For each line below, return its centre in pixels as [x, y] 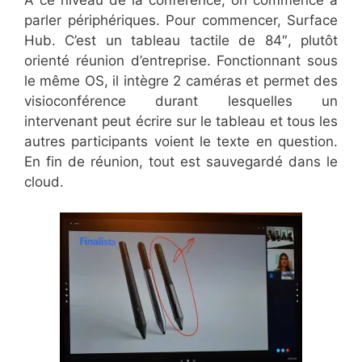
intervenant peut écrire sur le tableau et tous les [181, 121]
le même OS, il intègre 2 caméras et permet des [181, 80]
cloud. [44, 181]
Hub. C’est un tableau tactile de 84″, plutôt [181, 40]
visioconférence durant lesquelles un [181, 101]
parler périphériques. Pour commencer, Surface [181, 20]
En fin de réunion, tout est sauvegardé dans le [181, 161]
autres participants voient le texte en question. [181, 141]
